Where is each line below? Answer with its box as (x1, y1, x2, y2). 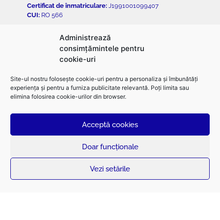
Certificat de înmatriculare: (27, 2, 107, 10)
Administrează (59, 33, 111, 42)
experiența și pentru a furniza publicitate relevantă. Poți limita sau (10, 84, 189, 91)
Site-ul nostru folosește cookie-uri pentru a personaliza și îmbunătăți (10, 75, 198, 82)
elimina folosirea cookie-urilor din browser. (10, 93, 126, 100)
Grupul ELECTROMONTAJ (27, 66, 145, 79)
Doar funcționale (82, 142, 138, 151)
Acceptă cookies (82, 120, 138, 129)
